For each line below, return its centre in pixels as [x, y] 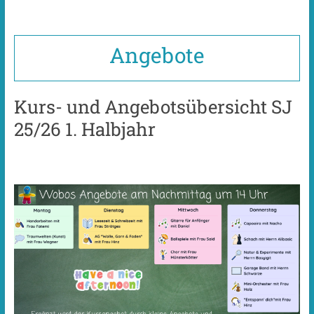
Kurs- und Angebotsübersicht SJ [153, 106]
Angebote [157, 55]
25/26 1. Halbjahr [84, 129]
